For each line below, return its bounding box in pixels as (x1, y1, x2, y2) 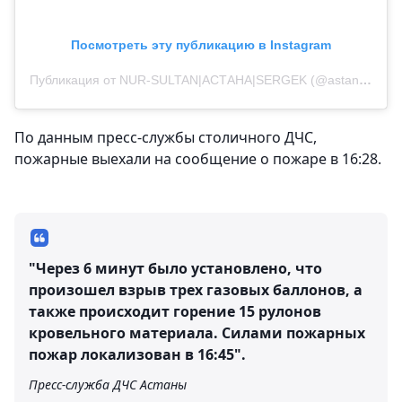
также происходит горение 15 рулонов (29, 301, 321, 322)
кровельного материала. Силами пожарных (29, 323, 365, 344)
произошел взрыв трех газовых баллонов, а (29, 280, 363, 301)
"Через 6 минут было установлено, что (29, 258, 322, 279)
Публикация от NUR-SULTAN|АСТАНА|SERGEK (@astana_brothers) (359, 73, 371, 88)
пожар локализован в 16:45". (29, 345, 246, 365)
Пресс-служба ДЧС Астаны (29, 376, 187, 394)
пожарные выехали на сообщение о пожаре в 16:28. (14, 149, 381, 170)
